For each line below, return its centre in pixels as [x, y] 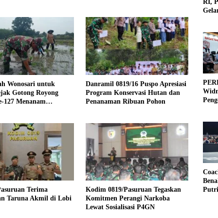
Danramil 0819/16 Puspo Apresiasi [136, 84]
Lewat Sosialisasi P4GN [120, 207]
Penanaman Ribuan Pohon [125, 101]
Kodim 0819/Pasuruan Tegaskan [133, 190]
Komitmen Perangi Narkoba [127, 199]
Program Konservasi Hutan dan [133, 92]
